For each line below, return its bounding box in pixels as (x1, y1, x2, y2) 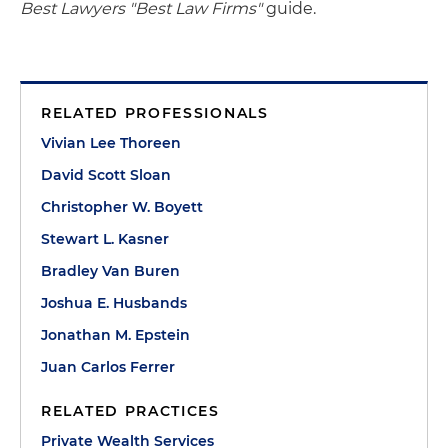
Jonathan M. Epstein (41, 326, 190, 344)
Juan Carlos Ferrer (41, 358, 175, 376)
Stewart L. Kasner (41, 230, 169, 248)
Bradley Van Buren (41, 262, 180, 280)
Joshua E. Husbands (41, 294, 187, 312)
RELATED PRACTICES (41, 402, 220, 420)
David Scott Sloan (41, 166, 171, 184)
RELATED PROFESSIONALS (41, 104, 269, 122)
